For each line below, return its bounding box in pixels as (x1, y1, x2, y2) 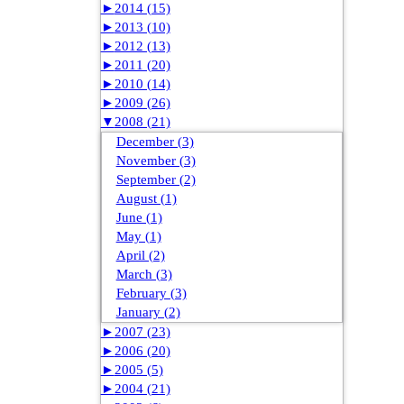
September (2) (115, 172, 196, 188)
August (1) (115, 191, 177, 207)
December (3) (115, 134, 194, 150)
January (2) (115, 305, 180, 320)
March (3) (115, 267, 172, 282)
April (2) (115, 248, 165, 263)
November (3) (115, 153, 196, 169)
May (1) (115, 229, 161, 244)
